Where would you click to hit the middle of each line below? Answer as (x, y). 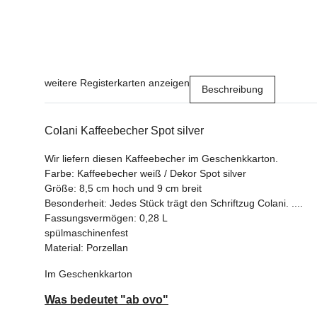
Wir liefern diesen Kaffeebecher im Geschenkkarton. (161, 159)
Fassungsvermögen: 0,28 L (106, 218)
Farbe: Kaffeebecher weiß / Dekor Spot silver (145, 174)
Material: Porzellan (86, 248)
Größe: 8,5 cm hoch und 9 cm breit (123, 189)
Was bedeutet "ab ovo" (106, 300)
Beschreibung (232, 90)
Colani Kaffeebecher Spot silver (124, 131)
